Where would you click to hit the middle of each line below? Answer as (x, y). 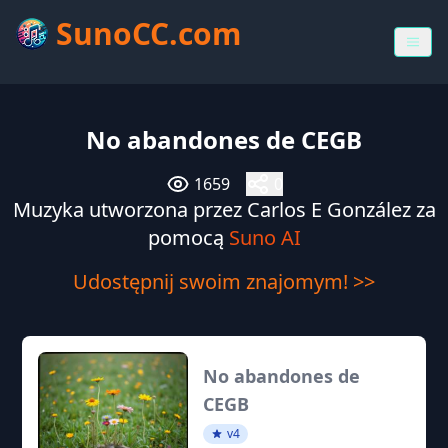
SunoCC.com (148, 33)
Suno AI (264, 237)
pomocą (188, 237)
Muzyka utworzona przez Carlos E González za (224, 209)
